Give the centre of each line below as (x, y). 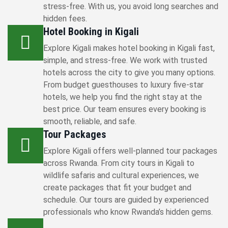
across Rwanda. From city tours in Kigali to (119, 163)
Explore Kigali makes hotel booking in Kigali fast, (129, 48)
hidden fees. (65, 19)
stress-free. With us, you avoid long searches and (131, 6)
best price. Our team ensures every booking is (125, 109)
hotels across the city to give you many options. (129, 73)
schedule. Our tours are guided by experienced (126, 200)
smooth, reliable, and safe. (90, 121)
